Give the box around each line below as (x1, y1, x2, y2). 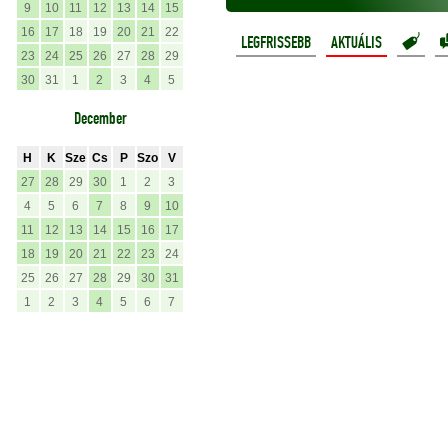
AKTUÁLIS (331, 34, 382, 52)
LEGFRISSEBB (241, 34, 311, 52)
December (74, 110, 127, 128)
